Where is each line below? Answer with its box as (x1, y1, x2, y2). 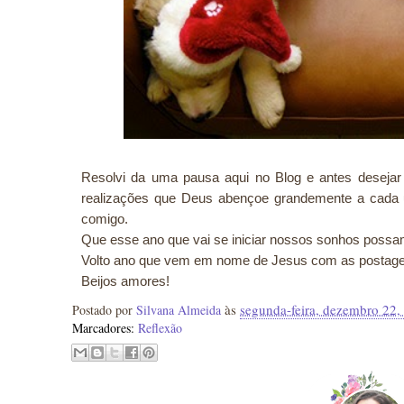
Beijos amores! (81, 273, 170, 289)
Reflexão (138, 319, 182, 337)
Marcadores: (72, 319, 138, 337)
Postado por (72, 301, 136, 319)
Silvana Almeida (136, 301, 225, 319)
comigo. (81, 211, 128, 227)
